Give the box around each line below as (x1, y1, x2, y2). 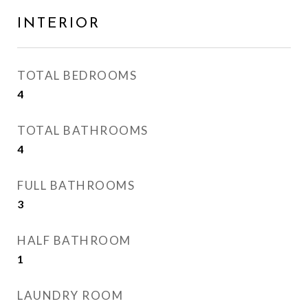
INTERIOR (17, 16, 100, 31)
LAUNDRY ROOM (17, 288, 123, 302)
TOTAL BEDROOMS (17, 68, 137, 82)
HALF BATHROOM (17, 233, 131, 247)
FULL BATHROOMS (17, 178, 135, 192)
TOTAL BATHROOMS (17, 123, 148, 137)
